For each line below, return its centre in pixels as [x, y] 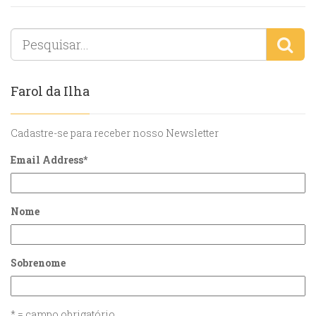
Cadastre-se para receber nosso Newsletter [115, 133]
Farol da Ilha [50, 91]
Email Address [47, 160]
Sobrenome [38, 263]
